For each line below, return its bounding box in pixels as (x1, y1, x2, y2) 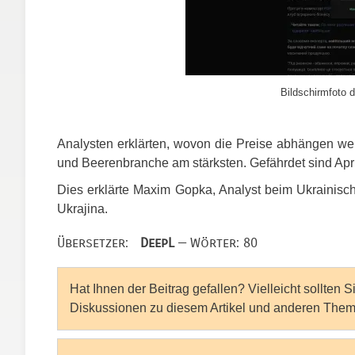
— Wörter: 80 (174, 234, 258, 251)
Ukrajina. (57, 201, 108, 216)
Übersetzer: (57, 234, 140, 251)
